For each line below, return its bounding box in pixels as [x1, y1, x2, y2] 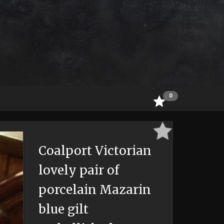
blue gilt [38, 201, 88, 217]
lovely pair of [38, 162, 119, 178]
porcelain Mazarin [38, 182, 151, 197]
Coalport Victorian [38, 143, 151, 158]
